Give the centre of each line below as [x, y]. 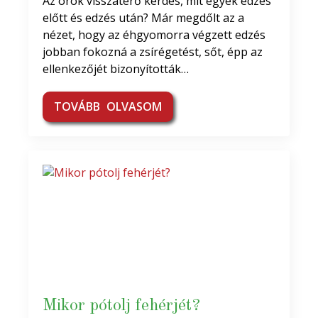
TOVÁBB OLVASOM [108, 106]
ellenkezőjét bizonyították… [116, 69]
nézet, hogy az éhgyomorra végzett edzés [154, 35]
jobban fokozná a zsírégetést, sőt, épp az [153, 52]
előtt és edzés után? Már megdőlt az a [143, 18]
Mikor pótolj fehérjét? [121, 306]
